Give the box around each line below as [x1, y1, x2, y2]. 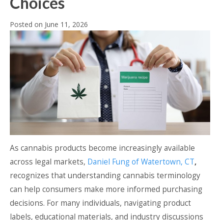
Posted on [10, 20, 45, 29]
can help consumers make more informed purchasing [10, 184, 202, 195]
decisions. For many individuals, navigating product [10, 198, 191, 209]
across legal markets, [10, 157, 87, 167]
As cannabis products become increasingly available [10, 143, 195, 154]
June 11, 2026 [45, 20, 88, 29]
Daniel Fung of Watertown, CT [87, 157, 194, 167]
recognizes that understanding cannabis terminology [10, 170, 200, 181]
